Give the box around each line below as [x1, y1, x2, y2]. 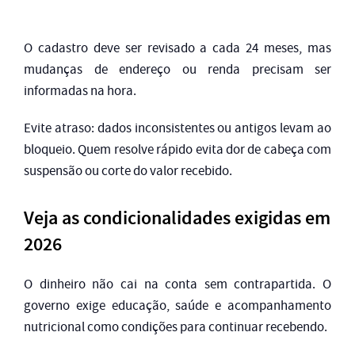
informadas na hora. [24, 82, 136, 99]
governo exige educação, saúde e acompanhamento [24, 296, 331, 314]
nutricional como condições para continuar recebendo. [24, 318, 327, 335]
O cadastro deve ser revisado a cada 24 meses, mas [24, 39, 331, 56]
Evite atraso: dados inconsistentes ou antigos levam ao [24, 119, 331, 136]
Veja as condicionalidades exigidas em [24, 205, 330, 231]
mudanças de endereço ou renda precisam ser [24, 60, 331, 78]
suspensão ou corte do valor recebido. [24, 162, 232, 179]
